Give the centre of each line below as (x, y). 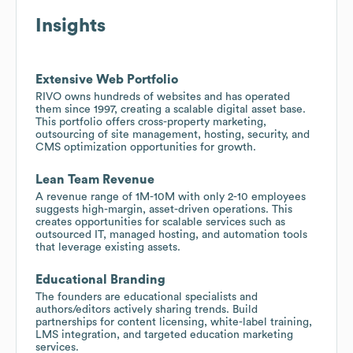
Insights (71, 26)
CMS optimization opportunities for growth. (146, 147)
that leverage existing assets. (108, 247)
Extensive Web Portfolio (107, 79)
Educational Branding (100, 279)
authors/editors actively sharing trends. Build (147, 309)
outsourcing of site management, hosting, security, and (173, 134)
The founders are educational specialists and (147, 297)
